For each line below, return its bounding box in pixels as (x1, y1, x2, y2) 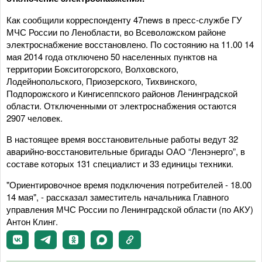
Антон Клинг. (6, 215, 58, 227)
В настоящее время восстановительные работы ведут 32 (6, 133, 238, 145)
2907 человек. (6, 112, 63, 124)
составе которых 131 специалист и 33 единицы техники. (6, 157, 233, 170)
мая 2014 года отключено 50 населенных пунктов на (6, 50, 217, 63)
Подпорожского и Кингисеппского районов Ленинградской (6, 87, 237, 99)
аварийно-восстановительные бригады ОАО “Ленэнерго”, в (6, 145, 245, 157)
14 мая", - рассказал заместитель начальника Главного (6, 191, 229, 203)
